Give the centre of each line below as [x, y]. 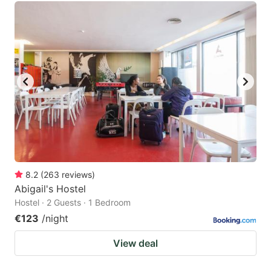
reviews [77, 175]
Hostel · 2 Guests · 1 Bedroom [73, 203]
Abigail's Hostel [50, 189]
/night [55, 219]
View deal [135, 243]
